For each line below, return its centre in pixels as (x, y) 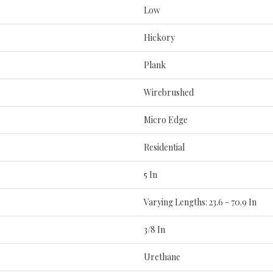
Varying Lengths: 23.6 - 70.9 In (200, 202)
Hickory (159, 37)
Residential (164, 147)
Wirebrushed (169, 92)
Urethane (162, 257)
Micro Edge (166, 119)
